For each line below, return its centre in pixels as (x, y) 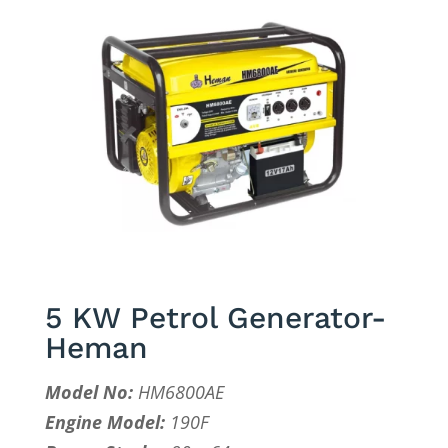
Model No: (88, 392)
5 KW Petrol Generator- (215, 318)
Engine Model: (104, 422)
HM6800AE (178, 392)
